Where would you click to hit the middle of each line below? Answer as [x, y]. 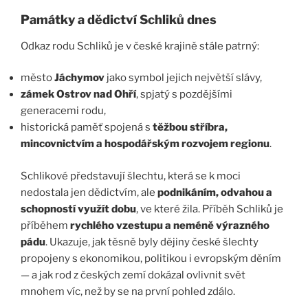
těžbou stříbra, [190, 128]
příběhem [45, 225]
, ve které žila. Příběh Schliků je [210, 209]
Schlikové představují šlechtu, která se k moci [131, 176]
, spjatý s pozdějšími [184, 95]
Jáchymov [79, 78]
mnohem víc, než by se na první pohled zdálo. [128, 291]
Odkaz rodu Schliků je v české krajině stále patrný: [140, 46]
